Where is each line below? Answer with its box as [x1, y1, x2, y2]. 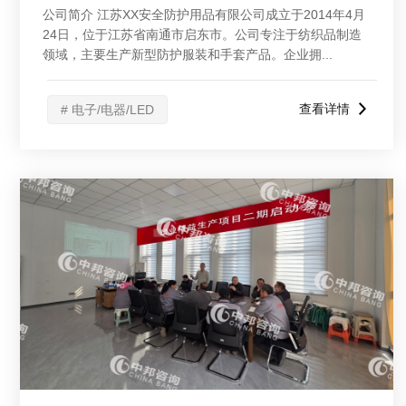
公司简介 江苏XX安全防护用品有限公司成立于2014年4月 [43, 7, 365, 22]
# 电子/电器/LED [61, 102, 154, 117]
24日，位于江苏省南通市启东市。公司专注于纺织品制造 [43, 27, 362, 42]
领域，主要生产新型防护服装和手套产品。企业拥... [43, 47, 333, 62]
